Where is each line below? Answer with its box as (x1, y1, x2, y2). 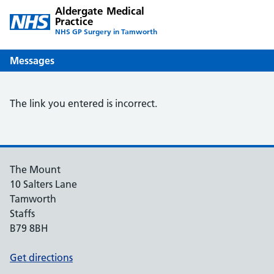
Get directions (10, 251, 73, 264)
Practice (54, 15, 94, 28)
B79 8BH (10, 222, 48, 234)
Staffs (10, 207, 35, 220)
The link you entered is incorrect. (10, 97, 157, 109)
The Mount (10, 163, 61, 176)
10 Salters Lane (10, 178, 77, 190)
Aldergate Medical (54, 4, 145, 17)
